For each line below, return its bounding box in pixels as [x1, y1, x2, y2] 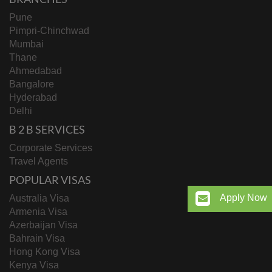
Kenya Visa [9, 260, 59, 270]
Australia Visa [9, 193, 69, 203]
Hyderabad [9, 92, 57, 103]
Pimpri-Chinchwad [9, 25, 89, 36]
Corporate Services [9, 143, 92, 153]
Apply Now [220, 192, 267, 203]
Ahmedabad [9, 66, 62, 76]
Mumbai [9, 39, 44, 49]
